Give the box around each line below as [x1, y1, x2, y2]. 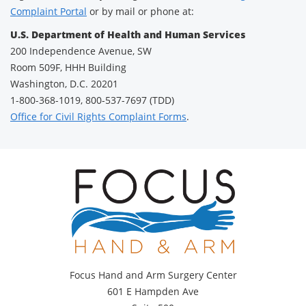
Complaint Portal [10, 5, 87, 18]
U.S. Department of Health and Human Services [10, 28, 245, 41]
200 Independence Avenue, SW [10, 44, 152, 57]
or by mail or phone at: [87, 5, 194, 18]
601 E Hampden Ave [107, 285, 199, 298]
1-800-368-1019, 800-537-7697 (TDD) [10, 94, 174, 107]
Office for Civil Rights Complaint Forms [10, 110, 186, 123]
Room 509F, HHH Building [10, 61, 126, 74]
